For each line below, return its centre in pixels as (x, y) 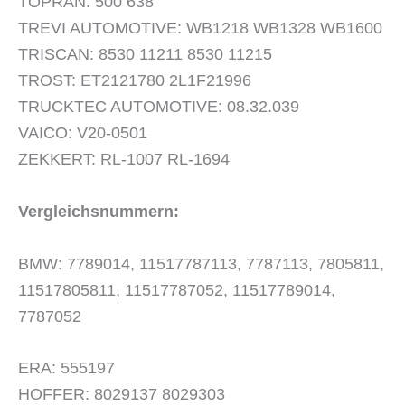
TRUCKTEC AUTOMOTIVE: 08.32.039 (159, 107)
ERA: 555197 (66, 368)
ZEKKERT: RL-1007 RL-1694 (124, 160)
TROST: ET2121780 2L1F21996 (135, 81)
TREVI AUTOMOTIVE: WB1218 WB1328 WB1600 (200, 28)
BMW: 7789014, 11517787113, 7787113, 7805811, (201, 264)
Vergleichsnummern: (99, 211)
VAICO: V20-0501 (83, 133)
